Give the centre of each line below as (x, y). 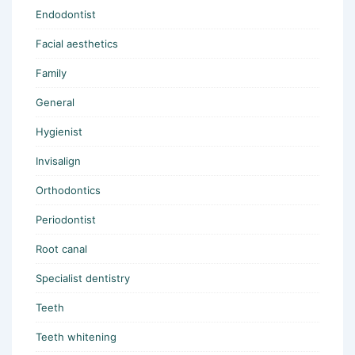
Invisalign (58, 160)
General (55, 102)
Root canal (61, 248)
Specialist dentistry (83, 278)
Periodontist (66, 219)
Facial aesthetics (77, 43)
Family (51, 73)
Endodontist (66, 14)
